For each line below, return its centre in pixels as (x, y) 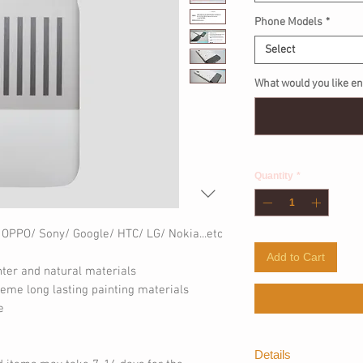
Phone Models (288, 23)
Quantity (274, 176)
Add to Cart (296, 257)
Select (280, 50)
